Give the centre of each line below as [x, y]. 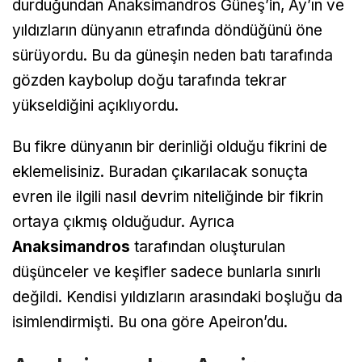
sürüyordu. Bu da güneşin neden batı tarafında [173, 55]
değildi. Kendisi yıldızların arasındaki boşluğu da [177, 297]
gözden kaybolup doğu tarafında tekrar [149, 80]
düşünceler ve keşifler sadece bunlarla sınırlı [166, 271]
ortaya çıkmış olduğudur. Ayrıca [123, 221]
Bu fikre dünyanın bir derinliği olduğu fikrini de [170, 146]
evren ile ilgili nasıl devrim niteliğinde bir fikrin [168, 196]
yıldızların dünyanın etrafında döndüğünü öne [167, 30]
